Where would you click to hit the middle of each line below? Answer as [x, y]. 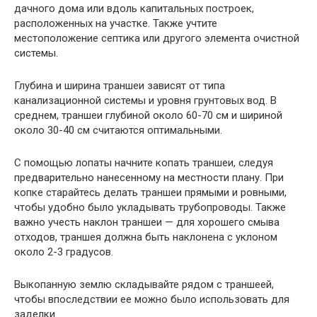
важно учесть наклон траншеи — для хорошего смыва [147, 222]
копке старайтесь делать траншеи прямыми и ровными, [150, 192]
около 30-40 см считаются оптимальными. [118, 130]
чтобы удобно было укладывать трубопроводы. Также [150, 207]
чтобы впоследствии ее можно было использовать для [152, 299]
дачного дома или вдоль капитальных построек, [134, 8]
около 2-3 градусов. [64, 252]
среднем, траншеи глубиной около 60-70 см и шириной [148, 115]
